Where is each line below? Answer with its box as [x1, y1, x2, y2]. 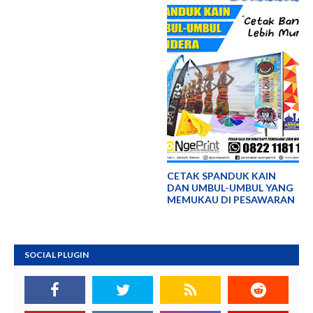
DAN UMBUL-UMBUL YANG [167, 182, 293, 194]
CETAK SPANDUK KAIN [167, 170, 276, 182]
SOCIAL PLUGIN [24, 249, 89, 260]
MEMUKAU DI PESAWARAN [167, 194, 295, 205]
